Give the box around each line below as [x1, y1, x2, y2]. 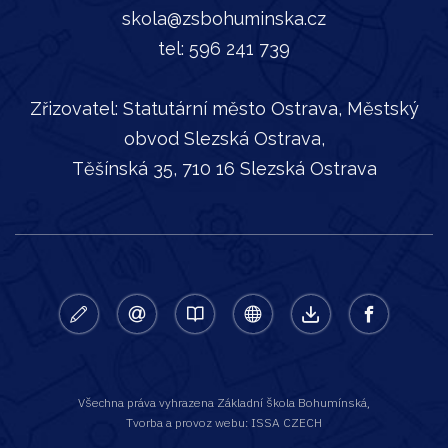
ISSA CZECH [251, 415, 322, 430]
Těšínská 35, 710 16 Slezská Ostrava [71, 158, 377, 179]
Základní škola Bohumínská [217, 395, 367, 410]
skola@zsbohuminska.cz [122, 8, 326, 29]
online [233, 299, 277, 318]
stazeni [291, 329, 344, 348]
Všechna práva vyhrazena [78, 395, 217, 410]
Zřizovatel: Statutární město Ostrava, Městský [29, 98, 419, 119]
